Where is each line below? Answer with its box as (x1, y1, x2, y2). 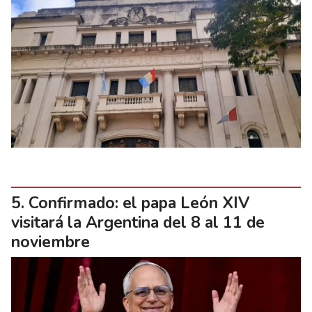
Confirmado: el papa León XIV (29, 192, 249, 214)
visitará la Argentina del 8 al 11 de (11, 212, 265, 234)
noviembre (11, 231, 90, 253)
